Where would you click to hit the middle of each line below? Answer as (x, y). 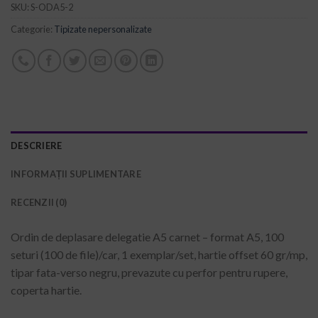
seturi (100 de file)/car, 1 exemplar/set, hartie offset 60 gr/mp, (159, 254)
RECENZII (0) (39, 202)
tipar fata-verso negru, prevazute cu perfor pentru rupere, (149, 272)
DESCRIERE (37, 145)
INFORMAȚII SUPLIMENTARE (76, 174)
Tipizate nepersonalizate (103, 29)
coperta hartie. (46, 290)
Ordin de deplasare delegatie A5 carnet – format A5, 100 (147, 236)
